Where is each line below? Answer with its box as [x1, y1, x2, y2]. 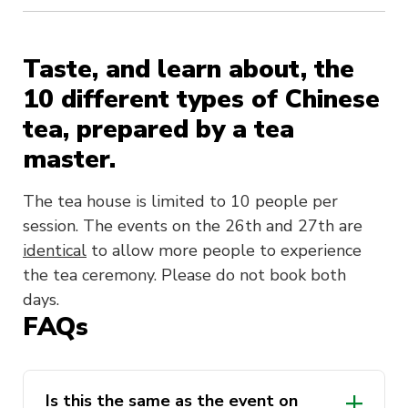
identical [23, 240, 87, 262]
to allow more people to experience [87, 240, 362, 262]
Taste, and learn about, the [23, 52, 354, 87]
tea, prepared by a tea [23, 112, 294, 148]
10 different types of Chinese [23, 82, 380, 117]
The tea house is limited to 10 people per [23, 190, 338, 213]
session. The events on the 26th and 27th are [23, 215, 362, 238]
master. [23, 142, 116, 178]
